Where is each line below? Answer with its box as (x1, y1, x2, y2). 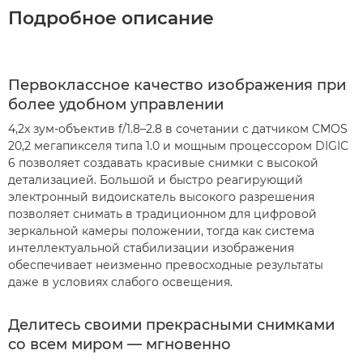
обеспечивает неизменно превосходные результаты (8, 258, 323, 272)
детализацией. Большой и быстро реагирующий (8, 173, 303, 187)
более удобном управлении (8, 96, 224, 113)
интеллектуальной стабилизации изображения (8, 241, 294, 255)
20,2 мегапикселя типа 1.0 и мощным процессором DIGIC (8, 139, 348, 153)
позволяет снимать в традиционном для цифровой (8, 207, 317, 221)
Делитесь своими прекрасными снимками (8, 316, 335, 334)
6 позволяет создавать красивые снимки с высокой (8, 156, 318, 170)
